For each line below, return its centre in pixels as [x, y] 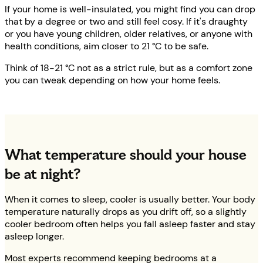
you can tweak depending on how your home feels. [112, 80]
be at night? [43, 174]
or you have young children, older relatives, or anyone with [129, 34]
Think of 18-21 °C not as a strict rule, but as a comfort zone [129, 68]
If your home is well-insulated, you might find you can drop [130, 9]
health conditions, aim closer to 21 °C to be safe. [107, 46]
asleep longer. [34, 237]
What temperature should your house [126, 155]
